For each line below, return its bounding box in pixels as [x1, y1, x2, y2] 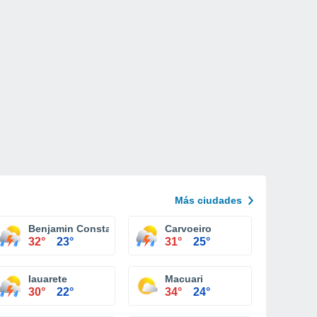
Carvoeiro [165, 223, 212, 234]
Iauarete [28, 273, 67, 284]
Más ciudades [175, 195, 242, 206]
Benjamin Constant [28, 223, 121, 234]
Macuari [165, 273, 203, 284]
